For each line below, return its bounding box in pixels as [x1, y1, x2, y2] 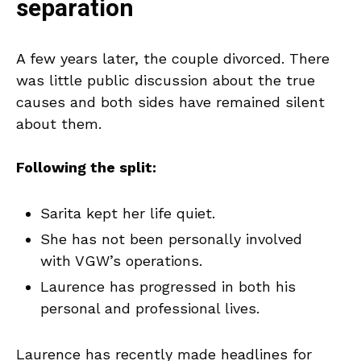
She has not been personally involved [40, 230, 302, 248]
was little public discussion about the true [16, 72, 315, 89]
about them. [16, 115, 102, 133]
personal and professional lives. [40, 300, 259, 317]
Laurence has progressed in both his [40, 278, 296, 296]
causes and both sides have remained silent [16, 93, 325, 111]
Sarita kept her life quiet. [40, 205, 215, 222]
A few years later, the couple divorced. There [16, 50, 330, 68]
